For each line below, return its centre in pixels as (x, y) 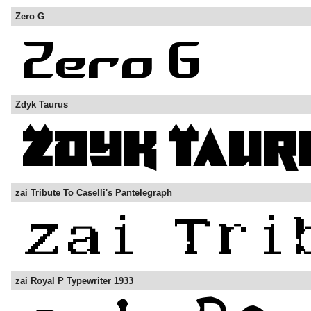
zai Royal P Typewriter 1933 (74, 281)
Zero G (30, 17)
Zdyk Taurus (42, 105)
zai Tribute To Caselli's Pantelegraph (94, 193)
